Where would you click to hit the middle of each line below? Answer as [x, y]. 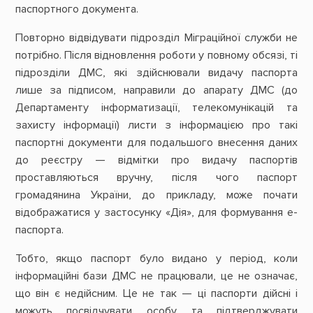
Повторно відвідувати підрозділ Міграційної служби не [156, 37]
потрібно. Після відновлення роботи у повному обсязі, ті [156, 55]
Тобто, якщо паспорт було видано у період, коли [156, 259]
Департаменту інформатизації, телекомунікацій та [156, 107]
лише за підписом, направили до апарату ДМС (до [156, 90]
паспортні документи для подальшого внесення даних [156, 142]
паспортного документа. [77, 9]
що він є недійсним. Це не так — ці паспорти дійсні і [156, 294]
